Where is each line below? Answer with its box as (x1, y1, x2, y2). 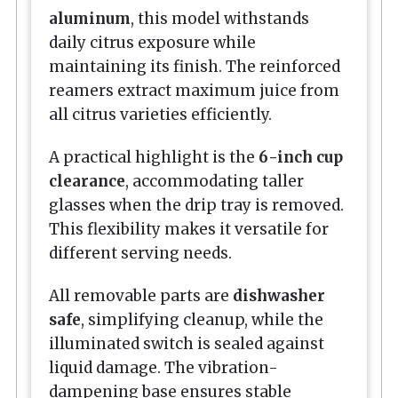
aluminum (49, 8, 131, 28)
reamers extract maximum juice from (49, 80, 339, 100)
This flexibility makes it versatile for (49, 219, 329, 240)
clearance (49, 171, 125, 192)
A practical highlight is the (49, 147, 259, 168)
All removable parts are (49, 286, 233, 306)
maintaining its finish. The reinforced (49, 56, 340, 76)
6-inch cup (259, 147, 343, 168)
